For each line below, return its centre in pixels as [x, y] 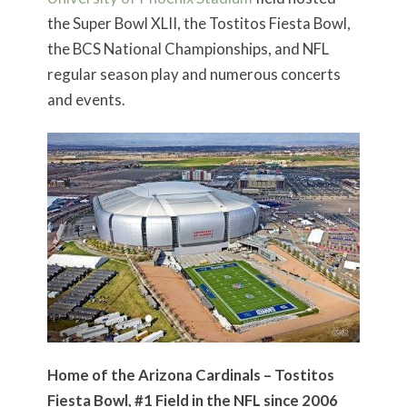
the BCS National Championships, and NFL [188, 49]
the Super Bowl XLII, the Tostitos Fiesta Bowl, [199, 24]
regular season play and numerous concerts [194, 74]
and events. [86, 100]
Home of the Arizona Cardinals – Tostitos [190, 375]
